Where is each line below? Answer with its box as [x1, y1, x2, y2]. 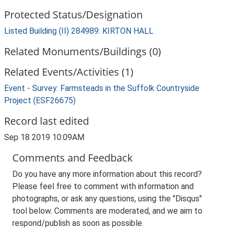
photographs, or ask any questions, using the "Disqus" [12, 194, 202, 203]
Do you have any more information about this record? [12, 169, 202, 179]
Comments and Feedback [12, 151, 133, 165]
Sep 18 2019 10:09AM [4, 132, 84, 142]
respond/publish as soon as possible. [12, 218, 144, 228]
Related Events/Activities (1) [4, 65, 133, 79]
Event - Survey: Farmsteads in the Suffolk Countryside [4, 83, 199, 93]
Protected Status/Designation [4, 8, 143, 21]
